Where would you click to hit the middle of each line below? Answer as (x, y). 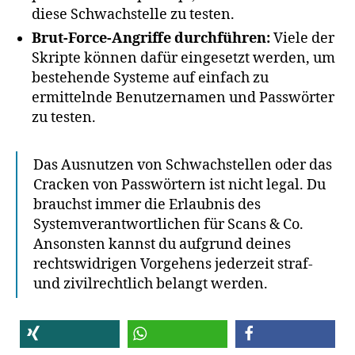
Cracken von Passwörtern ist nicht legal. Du (179, 185)
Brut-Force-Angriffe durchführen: (151, 39)
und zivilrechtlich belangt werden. (151, 284)
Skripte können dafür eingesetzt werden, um (183, 59)
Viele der (302, 39)
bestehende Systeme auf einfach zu (150, 78)
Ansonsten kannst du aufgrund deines (162, 245)
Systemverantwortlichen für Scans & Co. (168, 225)
